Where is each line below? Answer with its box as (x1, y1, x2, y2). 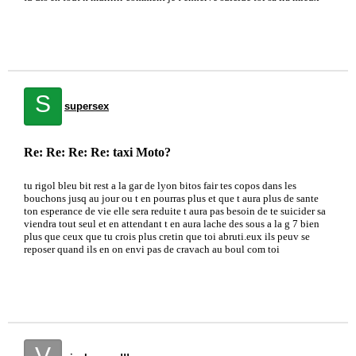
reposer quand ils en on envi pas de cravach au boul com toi (24, 243, 280, 255)
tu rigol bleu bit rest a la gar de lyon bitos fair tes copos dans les (24, 180, 296, 192)
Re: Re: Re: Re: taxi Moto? (24, 145, 171, 159)
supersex (64, 100, 109, 112)
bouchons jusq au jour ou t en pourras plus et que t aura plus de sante (24, 192, 319, 204)
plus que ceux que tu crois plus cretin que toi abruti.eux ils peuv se (24, 230, 310, 242)
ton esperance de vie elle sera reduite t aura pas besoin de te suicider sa (24, 205, 326, 217)
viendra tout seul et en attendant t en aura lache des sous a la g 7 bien (24, 218, 319, 230)
